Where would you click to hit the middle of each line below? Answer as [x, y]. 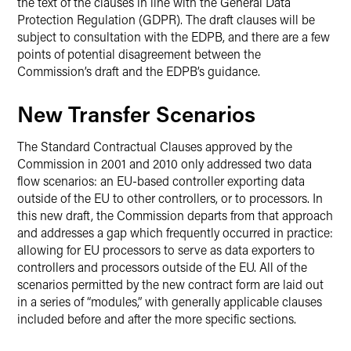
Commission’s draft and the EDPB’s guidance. [139, 71]
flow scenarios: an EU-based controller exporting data [161, 181]
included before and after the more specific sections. [157, 318]
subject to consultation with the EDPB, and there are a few [174, 36]
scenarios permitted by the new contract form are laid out [170, 284]
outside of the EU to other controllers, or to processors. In [170, 198]
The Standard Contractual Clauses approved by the [155, 146]
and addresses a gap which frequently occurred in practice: [175, 232]
